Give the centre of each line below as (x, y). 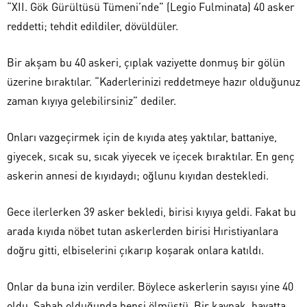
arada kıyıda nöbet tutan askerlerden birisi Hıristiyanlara (143, 231)
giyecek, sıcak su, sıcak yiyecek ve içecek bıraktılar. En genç (151, 156)
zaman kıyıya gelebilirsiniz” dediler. (91, 100)
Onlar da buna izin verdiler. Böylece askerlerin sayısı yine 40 (150, 286)
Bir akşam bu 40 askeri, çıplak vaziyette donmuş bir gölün (146, 62)
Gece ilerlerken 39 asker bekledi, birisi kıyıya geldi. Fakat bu (151, 211)
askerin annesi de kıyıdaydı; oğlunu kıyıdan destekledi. (138, 175)
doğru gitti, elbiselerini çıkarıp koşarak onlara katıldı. (135, 250)
